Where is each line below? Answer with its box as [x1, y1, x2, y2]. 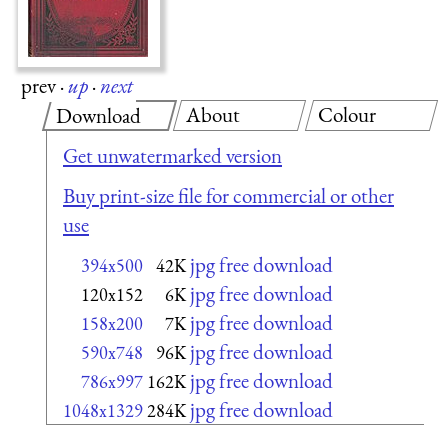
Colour [317, 100, 376, 128]
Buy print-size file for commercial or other [63, 181, 394, 209]
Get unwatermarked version [63, 142, 282, 170]
